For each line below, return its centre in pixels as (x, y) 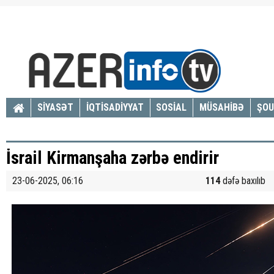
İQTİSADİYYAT (115, 107)
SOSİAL (172, 107)
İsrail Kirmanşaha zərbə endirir (113, 158)
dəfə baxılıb (244, 181)
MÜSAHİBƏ (222, 107)
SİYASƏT (55, 107)
